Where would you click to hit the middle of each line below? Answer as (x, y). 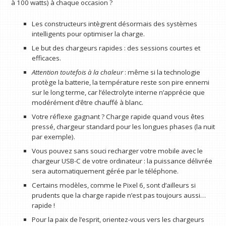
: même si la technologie (161, 72)
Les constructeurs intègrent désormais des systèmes (114, 24)
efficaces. (46, 58)
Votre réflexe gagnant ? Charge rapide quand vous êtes (118, 117)
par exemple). (53, 137)
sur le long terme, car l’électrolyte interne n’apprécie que (118, 93)
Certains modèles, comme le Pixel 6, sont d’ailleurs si (114, 185)
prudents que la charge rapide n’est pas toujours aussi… (119, 195)
